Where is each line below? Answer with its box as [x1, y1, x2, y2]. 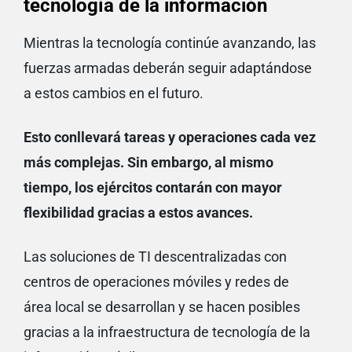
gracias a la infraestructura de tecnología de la [24, 324, 310, 341]
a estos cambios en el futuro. [24, 85, 203, 102]
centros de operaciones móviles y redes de [24, 273, 289, 291]
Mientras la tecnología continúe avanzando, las [24, 35, 316, 52]
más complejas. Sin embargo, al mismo [24, 154, 273, 171]
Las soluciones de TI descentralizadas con [24, 248, 287, 266]
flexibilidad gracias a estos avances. [24, 204, 253, 222]
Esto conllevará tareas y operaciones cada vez [24, 129, 316, 146]
